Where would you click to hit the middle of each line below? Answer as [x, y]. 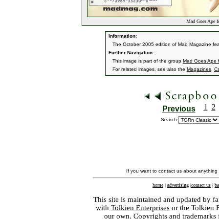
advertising [178, 185]
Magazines [199, 69]
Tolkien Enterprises [140, 208]
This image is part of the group [148, 61]
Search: [170, 120]
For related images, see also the [150, 69]
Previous [179, 109]
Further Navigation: [131, 53]
